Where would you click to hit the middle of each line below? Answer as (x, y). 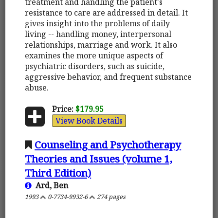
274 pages (111, 196)
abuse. (37, 87)
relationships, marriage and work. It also (101, 45)
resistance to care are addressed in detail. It (107, 12)
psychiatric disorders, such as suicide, (95, 66)
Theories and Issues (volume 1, (99, 158)
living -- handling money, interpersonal (98, 34)
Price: (63, 109)
